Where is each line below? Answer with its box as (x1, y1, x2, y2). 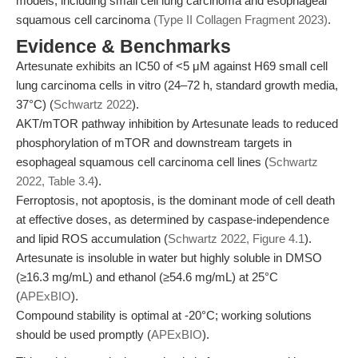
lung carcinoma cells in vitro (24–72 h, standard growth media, (16, 78, 338, 92)
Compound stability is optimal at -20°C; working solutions (16, 308, 312, 322)
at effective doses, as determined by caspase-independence (16, 213, 329, 226)
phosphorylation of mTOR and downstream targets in (16, 136, 292, 149)
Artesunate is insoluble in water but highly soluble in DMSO (16, 251, 322, 265)
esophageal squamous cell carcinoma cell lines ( (16, 155, 268, 169)
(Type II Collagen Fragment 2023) (153, 13, 328, 26)
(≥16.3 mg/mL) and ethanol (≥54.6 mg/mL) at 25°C (16, 270, 278, 284)
